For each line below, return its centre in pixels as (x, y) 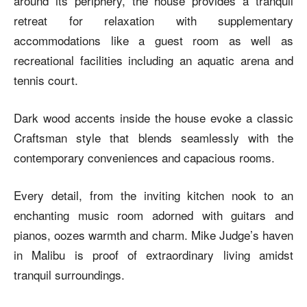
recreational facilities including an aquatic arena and (153, 60)
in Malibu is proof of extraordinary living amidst (153, 254)
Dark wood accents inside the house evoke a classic (153, 117)
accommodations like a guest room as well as (153, 40)
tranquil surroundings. (69, 274)
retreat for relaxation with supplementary (153, 20)
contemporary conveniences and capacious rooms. (144, 157)
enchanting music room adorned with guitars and (153, 214)
